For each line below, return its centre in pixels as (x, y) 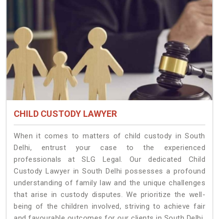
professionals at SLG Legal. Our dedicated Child (109, 159)
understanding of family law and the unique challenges (109, 183)
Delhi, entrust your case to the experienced (109, 147)
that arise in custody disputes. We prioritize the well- (109, 194)
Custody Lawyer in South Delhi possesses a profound (109, 171)
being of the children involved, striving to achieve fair (109, 206)
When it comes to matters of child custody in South (109, 136)
